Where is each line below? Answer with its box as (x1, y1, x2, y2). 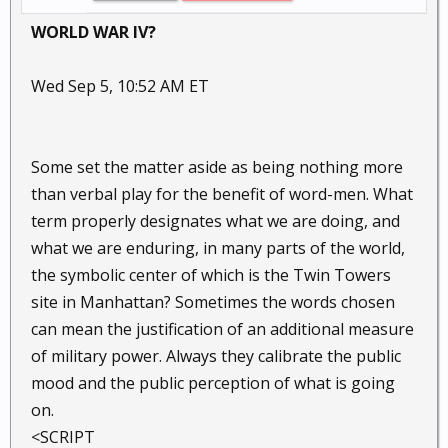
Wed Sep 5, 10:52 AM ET (31, 75, 209, 97)
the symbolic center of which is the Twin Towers (31, 264, 391, 286)
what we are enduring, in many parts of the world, (31, 237, 405, 259)
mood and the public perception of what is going (31, 372, 395, 394)
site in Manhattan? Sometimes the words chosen (31, 291, 395, 313)
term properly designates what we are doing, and (31, 210, 400, 232)
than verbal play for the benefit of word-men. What (31, 183, 413, 205)
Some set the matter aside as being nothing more (31, 156, 403, 178)
